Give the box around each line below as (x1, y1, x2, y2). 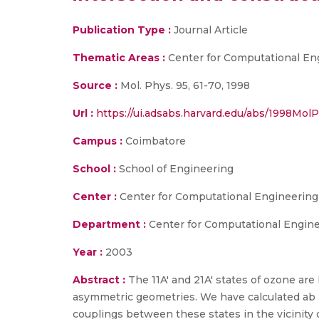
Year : (73, 246, 103, 258)
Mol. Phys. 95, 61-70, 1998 (117, 79, 250, 92)
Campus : (73, 135, 122, 147)
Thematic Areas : (73, 51, 165, 64)
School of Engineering (116, 162, 234, 175)
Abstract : (73, 273, 128, 286)
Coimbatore (122, 135, 186, 147)
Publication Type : (73, 23, 171, 36)
